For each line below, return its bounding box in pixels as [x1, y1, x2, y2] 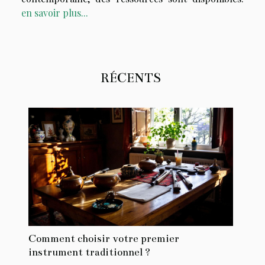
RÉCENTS [101, 70, 161, 86]
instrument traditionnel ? [28, 246, 150, 259]
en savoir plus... [21, 7, 88, 20]
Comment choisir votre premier [28, 232, 179, 245]
